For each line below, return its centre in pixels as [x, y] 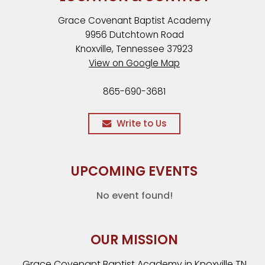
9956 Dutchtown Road [134, 35]
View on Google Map [134, 63]
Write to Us [142, 123]
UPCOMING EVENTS [134, 171]
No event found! [134, 195]
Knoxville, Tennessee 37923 [134, 49]
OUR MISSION [134, 240]
